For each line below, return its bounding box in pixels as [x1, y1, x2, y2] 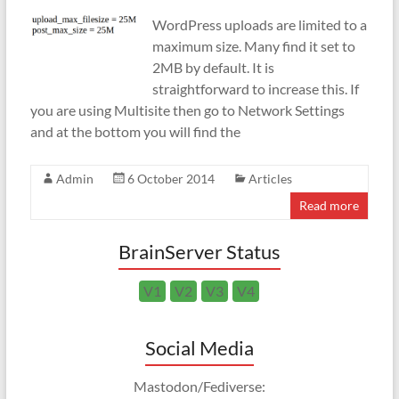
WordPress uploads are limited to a [151, 16, 367, 33]
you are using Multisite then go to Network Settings [29, 102, 345, 118]
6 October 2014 [126, 171, 215, 186]
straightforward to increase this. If [151, 80, 359, 97]
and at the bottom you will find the [29, 123, 240, 140]
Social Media [144, 336, 254, 360]
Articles [248, 171, 292, 186]
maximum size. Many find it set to [151, 37, 355, 54]
